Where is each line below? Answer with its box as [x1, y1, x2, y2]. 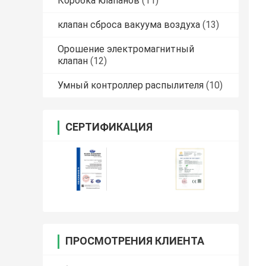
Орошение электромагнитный [58, 43, 194, 55]
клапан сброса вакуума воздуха [58, 19, 200, 31]
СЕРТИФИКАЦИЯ [65, 121, 153, 134]
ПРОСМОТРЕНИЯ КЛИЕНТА [65, 235, 204, 248]
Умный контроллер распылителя [58, 80, 204, 91]
